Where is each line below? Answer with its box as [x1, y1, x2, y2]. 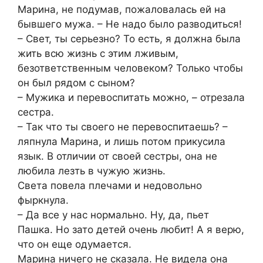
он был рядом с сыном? [18, 76, 135, 89]
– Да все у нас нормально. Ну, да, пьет [18, 208, 209, 221]
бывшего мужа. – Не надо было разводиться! [18, 18, 242, 30]
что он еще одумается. [18, 238, 131, 250]
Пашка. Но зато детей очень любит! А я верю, [18, 223, 244, 235]
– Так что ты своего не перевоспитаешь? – [18, 120, 228, 133]
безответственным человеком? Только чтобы [18, 62, 243, 74]
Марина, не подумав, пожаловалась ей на [18, 3, 226, 15]
